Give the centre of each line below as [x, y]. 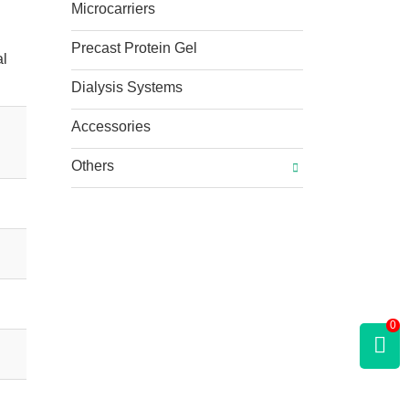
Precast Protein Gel [135, 48]
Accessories [111, 126]
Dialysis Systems [127, 87]
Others [93, 166]
